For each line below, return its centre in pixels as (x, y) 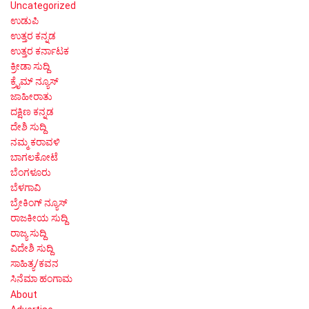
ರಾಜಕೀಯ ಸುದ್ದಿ (39, 218)
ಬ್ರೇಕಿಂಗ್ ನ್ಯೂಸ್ (39, 202)
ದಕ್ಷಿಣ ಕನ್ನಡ (32, 111)
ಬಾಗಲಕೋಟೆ (34, 157)
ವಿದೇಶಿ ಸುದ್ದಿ (32, 248)
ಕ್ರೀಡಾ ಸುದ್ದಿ (30, 66)
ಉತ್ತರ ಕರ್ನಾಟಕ (40, 51)
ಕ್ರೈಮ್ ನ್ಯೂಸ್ (34, 81)
